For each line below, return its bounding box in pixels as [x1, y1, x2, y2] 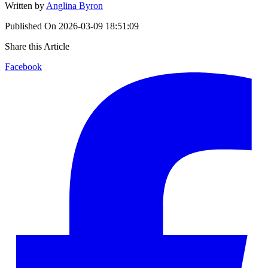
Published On [5, 20, 56, 31]
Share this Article [5, 41, 69, 51]
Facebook [5, 61, 42, 72]
